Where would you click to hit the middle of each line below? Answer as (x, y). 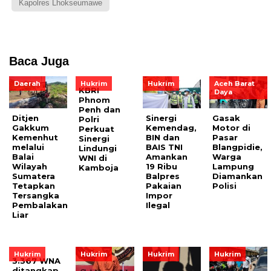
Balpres (162, 176)
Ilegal (158, 205)
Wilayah (30, 167)
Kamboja (99, 168)
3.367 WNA (36, 261)
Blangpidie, (238, 147)
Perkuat (97, 129)
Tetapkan (34, 186)
